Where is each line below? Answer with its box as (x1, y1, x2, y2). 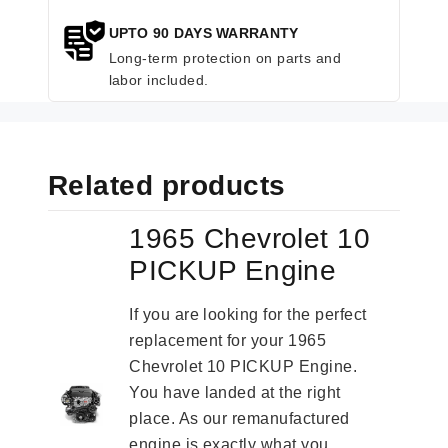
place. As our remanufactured (129, 410, 350, 428)
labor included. (108, 72, 209, 89)
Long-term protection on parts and (108, 50, 342, 67)
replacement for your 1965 (129, 332, 327, 350)
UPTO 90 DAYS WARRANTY (108, 25, 299, 42)
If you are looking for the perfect (129, 306, 367, 324)
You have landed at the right (129, 384, 341, 402)
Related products (48, 170, 286, 202)
